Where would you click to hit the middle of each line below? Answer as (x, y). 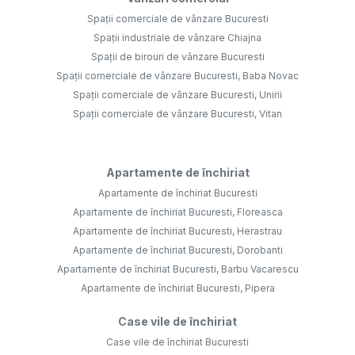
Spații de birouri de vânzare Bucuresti (177, 57)
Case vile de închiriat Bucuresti (177, 342)
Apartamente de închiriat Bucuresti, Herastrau (177, 231)
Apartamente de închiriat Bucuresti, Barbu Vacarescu (177, 269)
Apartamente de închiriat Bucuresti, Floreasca (177, 212)
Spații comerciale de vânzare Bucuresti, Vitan (177, 114)
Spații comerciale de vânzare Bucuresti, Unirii (177, 95)
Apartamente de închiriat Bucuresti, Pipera (177, 288)
